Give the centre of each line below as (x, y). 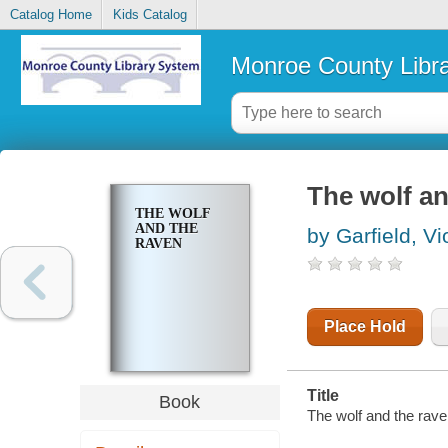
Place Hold (364, 327)
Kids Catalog (149, 15)
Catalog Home (50, 15)
